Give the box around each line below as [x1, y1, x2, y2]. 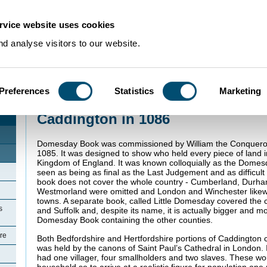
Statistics [114, 85, 154, 96]
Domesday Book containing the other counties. [37, 215, 213, 225]
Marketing [219, 85, 262, 96]
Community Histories [61, 98, 122, 105]
